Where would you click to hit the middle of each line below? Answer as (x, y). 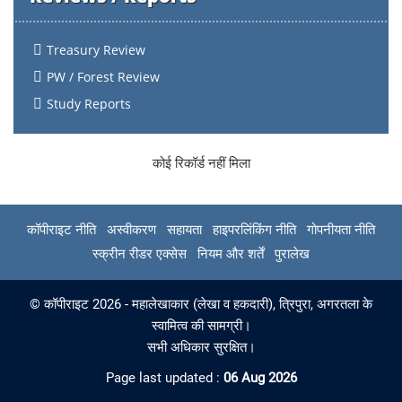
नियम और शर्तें (231, 254)
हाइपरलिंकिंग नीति (254, 230)
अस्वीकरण (131, 230)
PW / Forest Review (103, 77)
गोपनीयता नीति (341, 230)
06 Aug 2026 (260, 378)
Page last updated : (164, 378)
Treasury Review (96, 50)
